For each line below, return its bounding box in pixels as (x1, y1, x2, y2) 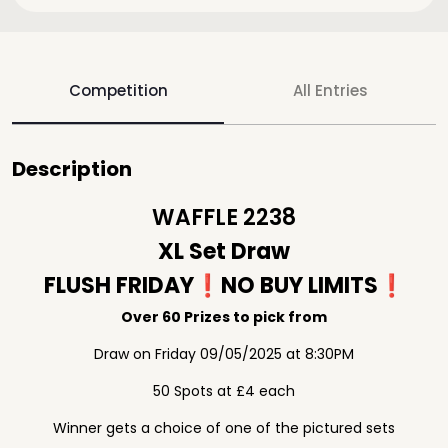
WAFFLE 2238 (152, 202, 296, 233)
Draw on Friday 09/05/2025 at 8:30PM (94, 344, 354, 364)
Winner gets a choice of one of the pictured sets (53, 418, 395, 438)
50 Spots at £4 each (153, 381, 295, 401)
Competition (68, 80, 168, 101)
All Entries (292, 80, 368, 101)
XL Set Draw (158, 236, 290, 267)
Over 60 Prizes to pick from (121, 307, 327, 327)
